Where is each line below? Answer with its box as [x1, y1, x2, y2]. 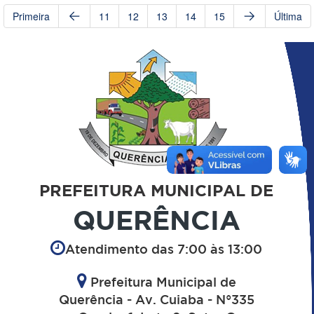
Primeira [12, 9, 50, 24]
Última [273, 9, 302, 24]
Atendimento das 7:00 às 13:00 [65, 242, 262, 257]
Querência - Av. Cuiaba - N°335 [58, 292, 254, 307]
